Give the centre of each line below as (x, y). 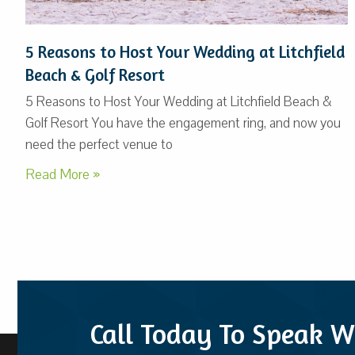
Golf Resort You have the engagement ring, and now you (183, 123)
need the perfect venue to (99, 144)
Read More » (63, 174)
